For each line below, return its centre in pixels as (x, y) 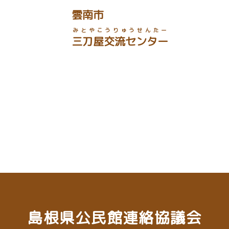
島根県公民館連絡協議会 (114, 217)
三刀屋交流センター (120, 41)
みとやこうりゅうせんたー (120, 30)
